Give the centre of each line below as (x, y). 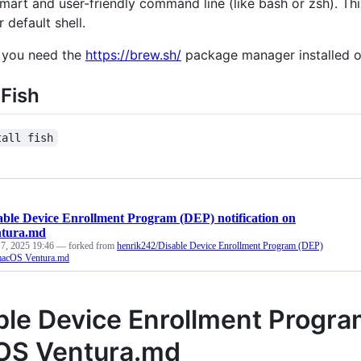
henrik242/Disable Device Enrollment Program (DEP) (220, 245)
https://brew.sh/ (133, 54)
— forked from (87, 245)
